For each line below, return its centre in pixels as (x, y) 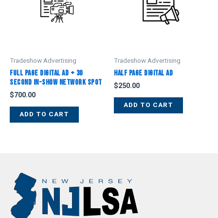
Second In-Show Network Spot (56, 82)
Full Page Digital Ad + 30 (46, 73)
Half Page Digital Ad (143, 73)
